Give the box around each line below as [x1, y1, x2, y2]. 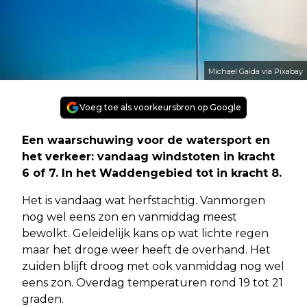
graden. [22, 292, 64, 306]
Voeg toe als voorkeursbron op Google [79, 101, 241, 112]
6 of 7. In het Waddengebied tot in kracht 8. [22, 166, 282, 180]
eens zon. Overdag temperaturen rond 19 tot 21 [22, 275, 283, 289]
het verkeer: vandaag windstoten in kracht [22, 149, 275, 163]
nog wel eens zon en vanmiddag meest [22, 210, 237, 223]
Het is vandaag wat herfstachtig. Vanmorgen [22, 193, 265, 207]
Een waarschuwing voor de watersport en [22, 133, 270, 147]
